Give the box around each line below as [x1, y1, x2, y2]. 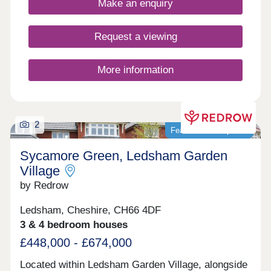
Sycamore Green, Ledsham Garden [20, 148, 228, 164]
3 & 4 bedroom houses [20, 219, 128, 231]
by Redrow [20, 180, 69, 192]
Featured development [170, 125, 249, 135]
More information [97, 64, 174, 76]
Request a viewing [94, 30, 177, 42]
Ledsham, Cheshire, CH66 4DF [20, 204, 162, 217]
